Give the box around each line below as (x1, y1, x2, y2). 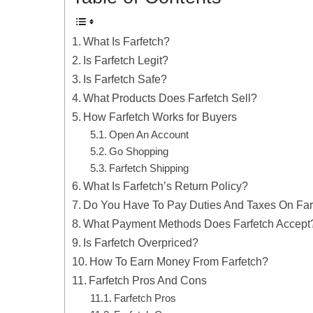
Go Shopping (108, 146, 168, 157)
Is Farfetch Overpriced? (83, 236, 199, 249)
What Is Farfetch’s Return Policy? (83, 180, 249, 192)
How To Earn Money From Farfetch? (89, 255, 269, 268)
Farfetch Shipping (108, 163, 189, 174)
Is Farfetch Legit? (83, 54, 169, 66)
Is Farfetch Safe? (83, 73, 168, 85)
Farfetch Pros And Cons (89, 274, 208, 286)
